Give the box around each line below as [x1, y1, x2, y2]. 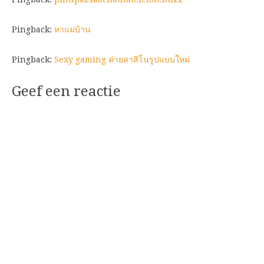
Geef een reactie [12, 82, 121, 100]
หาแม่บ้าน [54, 24, 91, 34]
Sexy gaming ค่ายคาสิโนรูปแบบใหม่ [54, 54, 190, 64]
